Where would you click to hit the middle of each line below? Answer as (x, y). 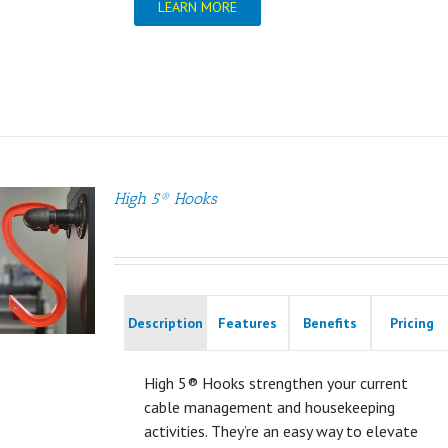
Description (165, 323)
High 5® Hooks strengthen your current (275, 383)
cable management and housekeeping (269, 407)
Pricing (412, 323)
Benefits (329, 323)
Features (247, 323)
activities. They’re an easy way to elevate (280, 431)
